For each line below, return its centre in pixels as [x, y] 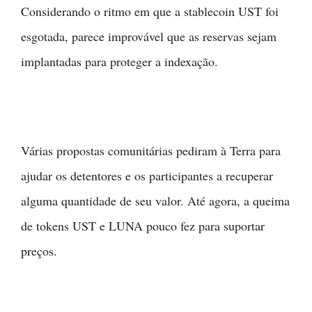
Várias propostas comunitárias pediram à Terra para [151, 151]
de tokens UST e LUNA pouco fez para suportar [143, 226]
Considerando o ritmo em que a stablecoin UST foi [150, 11]
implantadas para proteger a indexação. [119, 62]
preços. [39, 251]
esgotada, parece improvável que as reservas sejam [149, 37]
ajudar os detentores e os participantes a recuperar [147, 176]
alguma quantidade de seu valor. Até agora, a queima [155, 201]
